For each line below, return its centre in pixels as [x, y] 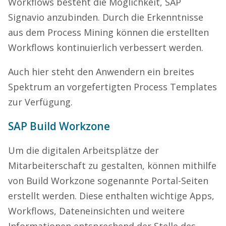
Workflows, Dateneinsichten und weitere [96, 211]
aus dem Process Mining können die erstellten [108, 32]
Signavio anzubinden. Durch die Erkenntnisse [106, 17]
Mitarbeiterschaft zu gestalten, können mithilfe [112, 165]
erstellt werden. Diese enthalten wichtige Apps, [111, 195]
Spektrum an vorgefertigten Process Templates [112, 87]
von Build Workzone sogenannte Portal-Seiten [108, 180]
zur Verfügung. [40, 102]
